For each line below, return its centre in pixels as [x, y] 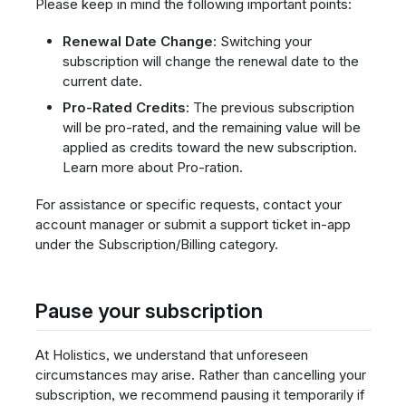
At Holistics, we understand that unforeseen [171, 354]
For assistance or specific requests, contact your [188, 205]
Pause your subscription [149, 311]
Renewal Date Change [137, 41]
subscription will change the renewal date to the [210, 61]
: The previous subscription [270, 108]
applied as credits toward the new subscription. [209, 148]
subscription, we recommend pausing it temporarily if [200, 394]
